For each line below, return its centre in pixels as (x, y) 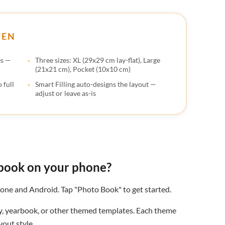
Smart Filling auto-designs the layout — (96, 84)
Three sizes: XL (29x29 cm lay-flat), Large (98, 60)
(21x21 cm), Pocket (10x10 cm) (83, 69)
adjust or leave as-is (66, 93)
